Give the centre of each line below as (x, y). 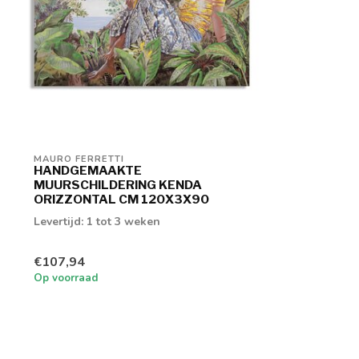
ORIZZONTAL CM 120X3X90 (121, 200)
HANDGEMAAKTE (88, 171)
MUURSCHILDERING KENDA (118, 185)
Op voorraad (66, 278)
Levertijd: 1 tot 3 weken (97, 222)
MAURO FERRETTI (79, 159)
